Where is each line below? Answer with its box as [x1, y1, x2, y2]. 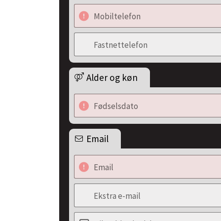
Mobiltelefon [94, 11, 141, 22]
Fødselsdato [94, 101, 138, 111]
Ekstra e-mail [94, 190, 141, 201]
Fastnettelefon [94, 39, 147, 50]
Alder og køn [86, 72, 138, 83]
